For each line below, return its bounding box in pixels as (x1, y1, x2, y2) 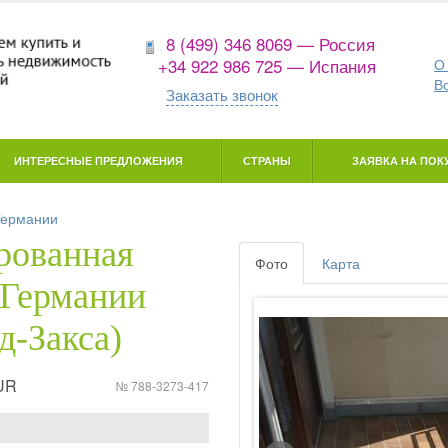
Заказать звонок (165, 84, 278, 105)
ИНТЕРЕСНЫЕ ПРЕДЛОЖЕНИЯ (14, 152, 183, 168)
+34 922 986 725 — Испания (157, 53, 376, 78)
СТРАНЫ (243, 152, 291, 168)
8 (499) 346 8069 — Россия (165, 31, 375, 56)
